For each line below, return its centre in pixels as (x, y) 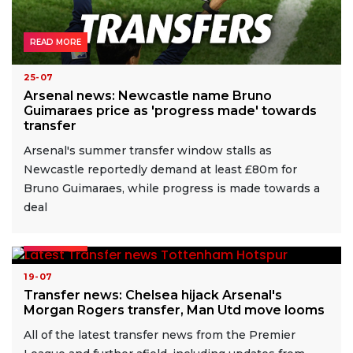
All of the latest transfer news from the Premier (160, 334)
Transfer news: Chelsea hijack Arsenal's (153, 295)
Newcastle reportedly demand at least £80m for (160, 170)
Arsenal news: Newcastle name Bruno (148, 96)
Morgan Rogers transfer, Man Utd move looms (174, 310)
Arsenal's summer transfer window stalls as (148, 151)
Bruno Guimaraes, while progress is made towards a (172, 189)
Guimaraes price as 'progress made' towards (170, 111)
